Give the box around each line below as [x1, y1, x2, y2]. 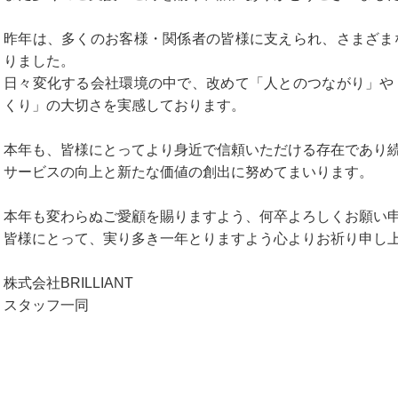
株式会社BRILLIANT [4, 275, 133, 291]
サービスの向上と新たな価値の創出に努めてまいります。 [4, 163, 373, 179]
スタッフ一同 [4, 297, 89, 313]
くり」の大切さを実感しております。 [4, 97, 245, 113]
